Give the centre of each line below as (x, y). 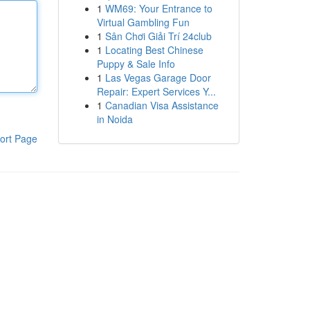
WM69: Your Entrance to (158, 8)
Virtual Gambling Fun (143, 22)
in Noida (115, 119)
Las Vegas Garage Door (158, 77)
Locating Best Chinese (154, 50)
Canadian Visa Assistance (162, 105)
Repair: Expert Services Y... (156, 91)
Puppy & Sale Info (136, 64)
